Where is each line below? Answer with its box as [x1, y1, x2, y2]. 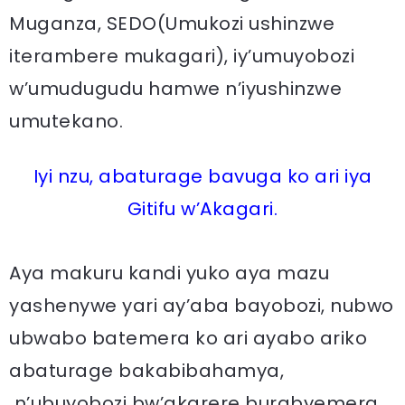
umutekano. [9, 108, 123, 134]
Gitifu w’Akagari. [127, 196, 278, 221]
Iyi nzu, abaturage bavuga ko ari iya [33, 164, 372, 189]
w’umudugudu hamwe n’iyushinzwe [9, 76, 342, 101]
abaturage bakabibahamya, [9, 358, 284, 383]
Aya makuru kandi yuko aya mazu [9, 260, 329, 286]
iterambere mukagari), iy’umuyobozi [9, 43, 354, 69]
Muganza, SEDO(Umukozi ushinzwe [9, 11, 334, 36]
